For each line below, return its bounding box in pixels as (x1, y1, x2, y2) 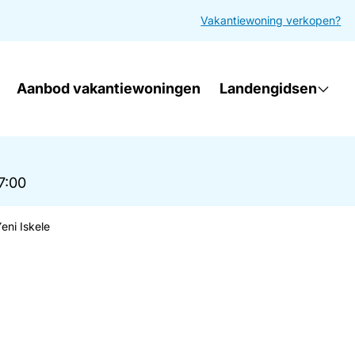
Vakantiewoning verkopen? (200, 13, 342, 27)
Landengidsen (219, 80, 318, 97)
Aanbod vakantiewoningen (17, 80, 201, 97)
